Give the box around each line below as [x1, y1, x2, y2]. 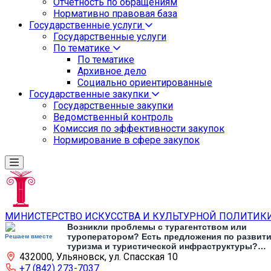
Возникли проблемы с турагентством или [67, 221, 247, 232]
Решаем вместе [5, 232, 53, 240]
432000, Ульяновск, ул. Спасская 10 [19, 250, 178, 263]
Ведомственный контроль [53, 111, 173, 123]
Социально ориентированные [77, 77, 212, 88]
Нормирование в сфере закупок [53, 134, 200, 146]
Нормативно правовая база [53, 8, 177, 19]
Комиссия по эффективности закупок [53, 123, 224, 134]
